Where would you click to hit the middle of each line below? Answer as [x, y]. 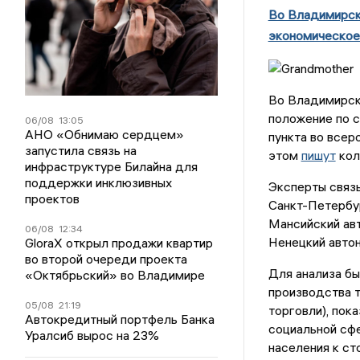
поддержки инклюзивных [99, 182]
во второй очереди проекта [106, 259]
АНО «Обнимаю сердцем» [105, 134]
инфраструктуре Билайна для [112, 166]
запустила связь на [81, 150]
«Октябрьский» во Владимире [115, 275]
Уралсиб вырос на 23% [92, 335]
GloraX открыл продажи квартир [119, 243]
